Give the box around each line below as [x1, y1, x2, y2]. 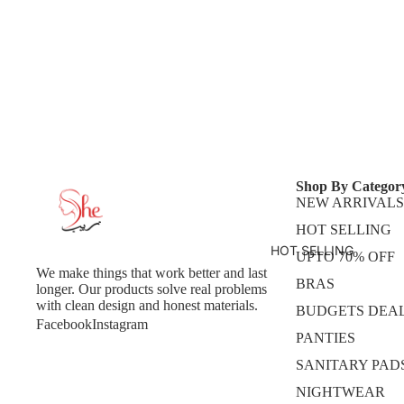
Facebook [36, 317, 92, 332]
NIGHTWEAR [295, 384, 385, 399]
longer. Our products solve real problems [36, 281, 267, 297]
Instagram [92, 317, 148, 332]
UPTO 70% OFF [295, 249, 395, 264]
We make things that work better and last [36, 265, 267, 280]
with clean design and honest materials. [36, 298, 258, 313]
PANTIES [295, 330, 355, 345]
